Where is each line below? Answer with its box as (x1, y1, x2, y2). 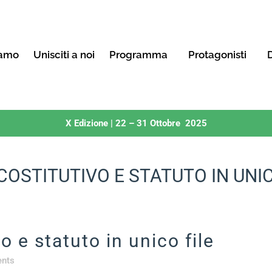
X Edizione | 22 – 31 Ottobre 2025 (65, 117, 207, 129)
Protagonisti (188, 49, 247, 61)
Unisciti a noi (33, 49, 95, 61)
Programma (109, 49, 168, 61)
